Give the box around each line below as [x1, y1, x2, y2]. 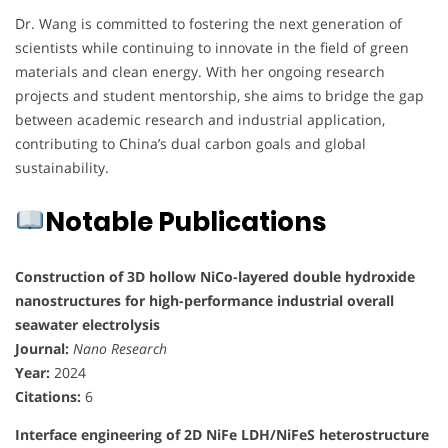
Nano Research [73, 338, 167, 358]
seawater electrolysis [15, 314, 160, 334]
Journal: [15, 338, 69, 358]
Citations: [15, 386, 81, 406]
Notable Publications [44, 203, 326, 240]
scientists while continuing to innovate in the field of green [15, 37, 409, 57]
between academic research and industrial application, [15, 109, 385, 129]
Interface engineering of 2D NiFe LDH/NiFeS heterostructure [15, 424, 429, 444]
